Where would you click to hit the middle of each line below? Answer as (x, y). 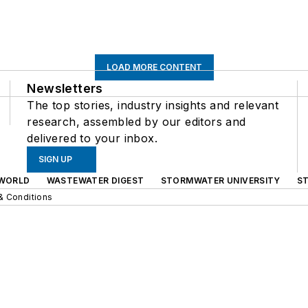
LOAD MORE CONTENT (154, 67)
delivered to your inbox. (92, 138)
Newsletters (65, 88)
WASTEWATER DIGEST (95, 180)
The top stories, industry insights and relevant (153, 105)
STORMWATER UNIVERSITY (220, 180)
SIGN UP (56, 159)
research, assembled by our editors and (136, 122)
